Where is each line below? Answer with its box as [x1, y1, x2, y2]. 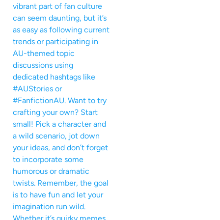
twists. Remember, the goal [13, 178, 109, 188]
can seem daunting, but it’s [13, 13, 107, 23]
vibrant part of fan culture [13, 1, 102, 11]
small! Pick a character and [13, 119, 106, 129]
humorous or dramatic [13, 166, 89, 176]
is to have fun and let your [13, 190, 103, 199]
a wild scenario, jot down [13, 131, 100, 140]
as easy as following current [13, 25, 110, 34]
